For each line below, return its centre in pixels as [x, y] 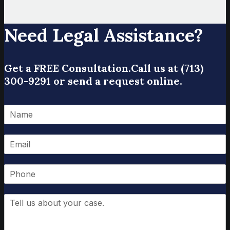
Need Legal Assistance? [104, 35]
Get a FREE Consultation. [68, 68]
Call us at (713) [167, 68]
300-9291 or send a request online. [93, 81]
